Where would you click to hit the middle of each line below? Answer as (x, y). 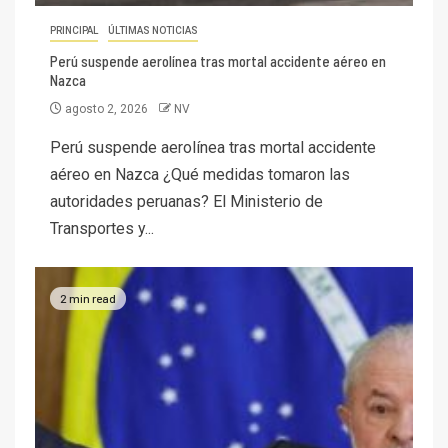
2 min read (88, 297)
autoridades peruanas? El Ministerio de (186, 202)
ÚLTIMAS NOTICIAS (153, 31)
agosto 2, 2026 (106, 109)
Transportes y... (102, 229)
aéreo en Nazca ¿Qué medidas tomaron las (200, 175)
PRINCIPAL (74, 31)
